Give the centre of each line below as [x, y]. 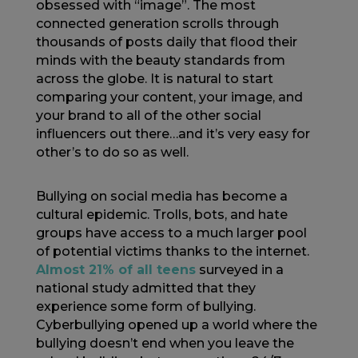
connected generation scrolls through [157, 24]
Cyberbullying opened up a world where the [176, 325]
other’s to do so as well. [112, 152]
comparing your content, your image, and [169, 97]
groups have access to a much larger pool [171, 233]
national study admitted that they [145, 288]
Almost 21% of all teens [115, 270]
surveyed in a [239, 270]
